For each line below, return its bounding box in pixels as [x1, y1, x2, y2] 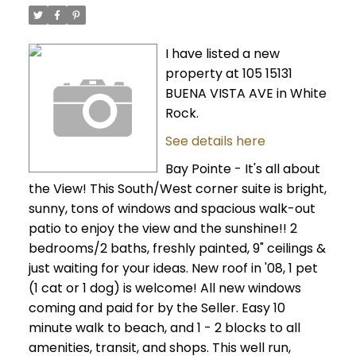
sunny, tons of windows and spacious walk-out [28, 199, 315, 219]
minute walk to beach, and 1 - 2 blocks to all [28, 319, 300, 338]
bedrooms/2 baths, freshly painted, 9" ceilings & [28, 239, 326, 258]
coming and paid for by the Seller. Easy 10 [28, 299, 285, 318]
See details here [164, 132, 265, 151]
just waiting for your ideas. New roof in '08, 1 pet [28, 259, 318, 278]
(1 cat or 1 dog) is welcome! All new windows [28, 279, 301, 298]
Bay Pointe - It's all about [164, 160, 320, 179]
